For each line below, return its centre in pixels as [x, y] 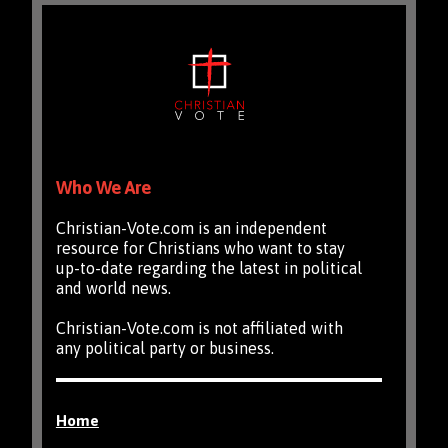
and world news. [113, 287]
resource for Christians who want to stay [200, 247]
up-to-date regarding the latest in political [208, 267]
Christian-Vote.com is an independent [191, 227]
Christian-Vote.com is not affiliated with [199, 327]
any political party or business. [164, 347]
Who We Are [103, 187]
